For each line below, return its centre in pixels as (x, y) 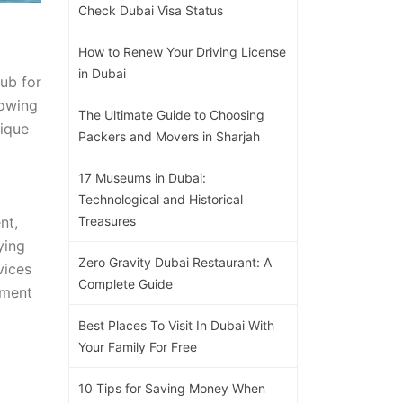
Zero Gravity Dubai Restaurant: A (175, 262)
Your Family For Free (138, 346)
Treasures (107, 220)
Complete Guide (125, 283)
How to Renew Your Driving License (182, 51)
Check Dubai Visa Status (151, 10)
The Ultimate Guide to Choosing (171, 114)
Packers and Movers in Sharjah (169, 136)
